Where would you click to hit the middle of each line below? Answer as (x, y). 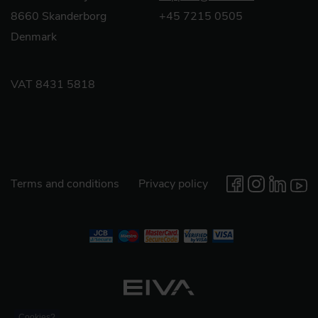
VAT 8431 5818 (53, 84)
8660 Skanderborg (59, 16)
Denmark (34, 37)
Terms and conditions (65, 183)
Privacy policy (173, 183)
